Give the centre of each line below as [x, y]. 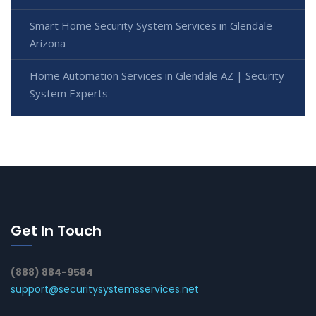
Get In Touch [56, 231]
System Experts [69, 93]
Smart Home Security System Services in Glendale [151, 26]
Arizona [48, 43]
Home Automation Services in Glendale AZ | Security [157, 76]
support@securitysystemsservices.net [105, 290]
